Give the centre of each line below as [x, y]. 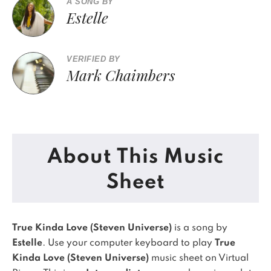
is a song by [200, 228]
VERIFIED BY [93, 59]
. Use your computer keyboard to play [129, 243]
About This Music [135, 157]
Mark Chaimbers [121, 75]
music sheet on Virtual [199, 258]
